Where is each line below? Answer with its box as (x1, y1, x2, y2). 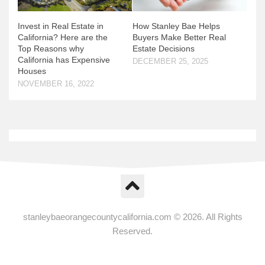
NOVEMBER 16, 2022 (18, 79, 94, 89)
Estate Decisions (132, 44, 195, 54)
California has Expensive (18, 55, 110, 65)
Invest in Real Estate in (18, 21, 104, 31)
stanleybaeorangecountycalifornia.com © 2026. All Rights (22, 212, 243, 222)
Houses (18, 66, 46, 76)
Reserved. (112, 226, 153, 237)
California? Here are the (18, 33, 108, 43)
